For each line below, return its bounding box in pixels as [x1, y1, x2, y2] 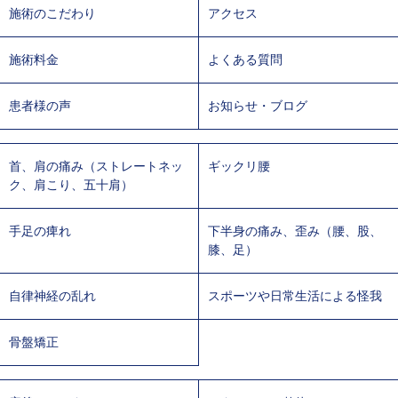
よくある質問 [208, 52, 283, 67]
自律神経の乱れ [9, 288, 96, 303]
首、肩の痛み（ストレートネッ [9, 158, 183, 173]
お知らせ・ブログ [208, 98, 307, 113]
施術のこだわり [9, 5, 96, 20]
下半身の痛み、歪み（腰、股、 [208, 223, 382, 238]
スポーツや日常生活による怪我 [208, 288, 382, 303]
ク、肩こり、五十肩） [9, 177, 133, 192]
